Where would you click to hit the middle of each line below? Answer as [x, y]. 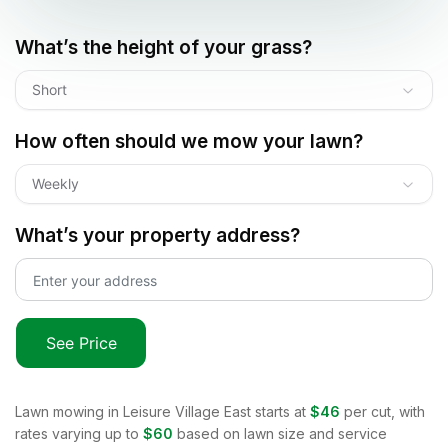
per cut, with [384, 411]
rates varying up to [77, 433]
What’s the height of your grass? [163, 47]
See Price [81, 342]
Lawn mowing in [69, 411]
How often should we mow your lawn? [189, 141]
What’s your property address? [157, 235]
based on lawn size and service [282, 433]
